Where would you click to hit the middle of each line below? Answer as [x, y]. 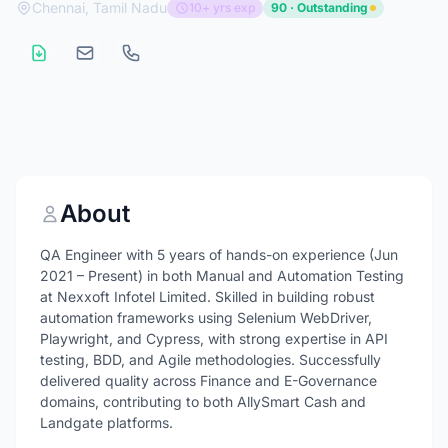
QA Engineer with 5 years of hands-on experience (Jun [219, 254]
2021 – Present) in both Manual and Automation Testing [222, 275]
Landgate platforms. [106, 422]
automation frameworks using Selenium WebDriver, [206, 317]
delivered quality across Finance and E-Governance [208, 380]
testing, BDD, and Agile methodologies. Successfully [210, 359]
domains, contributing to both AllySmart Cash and [203, 401]
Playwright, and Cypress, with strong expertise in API [214, 338]
